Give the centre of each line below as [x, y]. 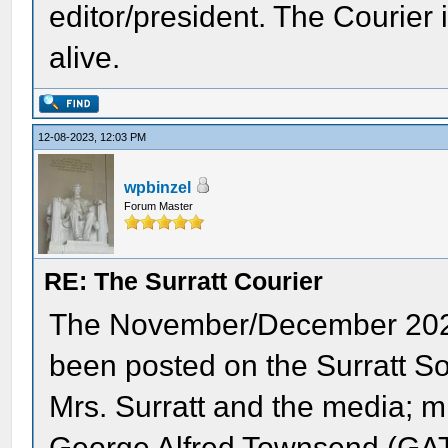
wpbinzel [158, 187]
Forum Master [159, 206]
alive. [85, 57]
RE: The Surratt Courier [184, 281]
